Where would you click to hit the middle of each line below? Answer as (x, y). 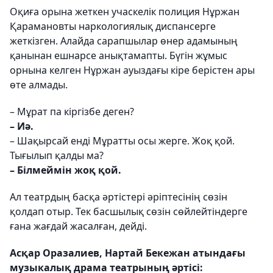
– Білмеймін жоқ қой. (66, 170)
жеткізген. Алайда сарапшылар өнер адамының (124, 41)
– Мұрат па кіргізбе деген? (72, 112)
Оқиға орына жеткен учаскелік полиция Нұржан (125, 12)
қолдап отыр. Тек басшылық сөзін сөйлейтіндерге (129, 212)
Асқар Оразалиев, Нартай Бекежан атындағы (128, 253)
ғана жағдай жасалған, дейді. (78, 226)
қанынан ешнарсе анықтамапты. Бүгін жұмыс (119, 56)
